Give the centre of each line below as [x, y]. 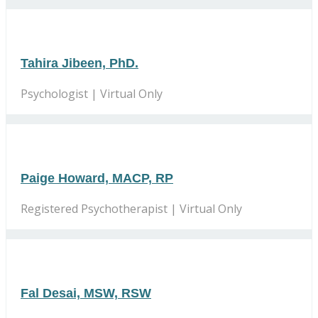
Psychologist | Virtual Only [92, 93]
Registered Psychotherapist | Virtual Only [131, 208]
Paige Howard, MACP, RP [97, 178]
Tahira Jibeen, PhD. [79, 63]
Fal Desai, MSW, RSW [86, 293]
